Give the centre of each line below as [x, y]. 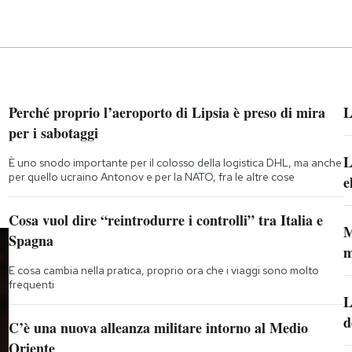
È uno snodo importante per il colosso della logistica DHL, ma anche [175, 162]
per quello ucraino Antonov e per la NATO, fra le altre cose [151, 176]
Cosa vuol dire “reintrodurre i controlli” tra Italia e [165, 220]
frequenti [31, 284]
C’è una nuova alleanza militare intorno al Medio [158, 327]
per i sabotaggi [53, 132]
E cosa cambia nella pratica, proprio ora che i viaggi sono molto [163, 270]
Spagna [31, 240]
